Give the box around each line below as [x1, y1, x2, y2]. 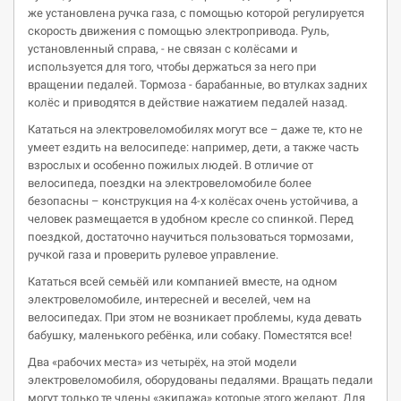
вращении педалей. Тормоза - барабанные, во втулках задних [28, 78, 367, 91]
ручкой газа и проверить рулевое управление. [28, 248, 278, 261]
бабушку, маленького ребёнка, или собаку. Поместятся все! [28, 328, 352, 342]
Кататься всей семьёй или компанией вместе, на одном [28, 275, 337, 288]
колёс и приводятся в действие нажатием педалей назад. [28, 96, 347, 109]
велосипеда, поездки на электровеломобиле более [28, 176, 311, 190]
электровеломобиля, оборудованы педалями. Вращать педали [28, 373, 373, 387]
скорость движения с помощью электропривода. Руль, [28, 24, 329, 38]
